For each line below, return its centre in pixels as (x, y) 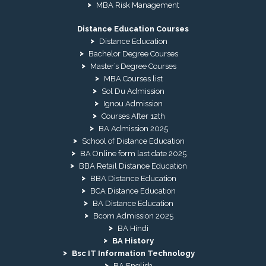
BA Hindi (133, 229)
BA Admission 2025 (133, 129)
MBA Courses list (133, 79)
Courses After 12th (133, 116)
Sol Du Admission (133, 91)
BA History (133, 241)
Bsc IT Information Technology (133, 254)
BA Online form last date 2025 (133, 154)
